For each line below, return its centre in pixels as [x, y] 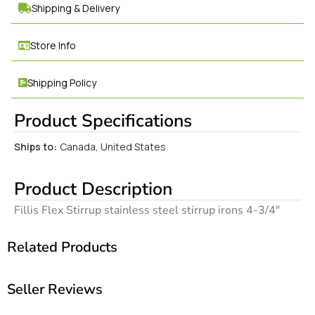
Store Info [53, 45]
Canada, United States [113, 146]
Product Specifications [103, 121]
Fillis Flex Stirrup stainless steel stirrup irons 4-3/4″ [147, 210]
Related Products [62, 247]
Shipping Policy [62, 82]
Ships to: [36, 146]
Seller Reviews [55, 289]
